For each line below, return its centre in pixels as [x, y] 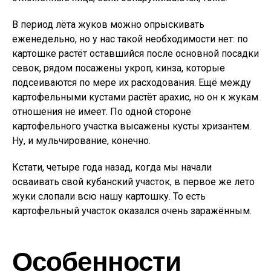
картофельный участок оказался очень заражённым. [132, 211]
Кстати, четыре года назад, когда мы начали [112, 167]
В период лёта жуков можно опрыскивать [108, 24]
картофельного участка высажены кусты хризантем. [132, 126]
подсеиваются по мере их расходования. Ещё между [132, 83]
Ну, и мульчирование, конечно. [81, 141]
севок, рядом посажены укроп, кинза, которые [119, 68]
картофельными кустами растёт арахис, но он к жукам [135, 97]
